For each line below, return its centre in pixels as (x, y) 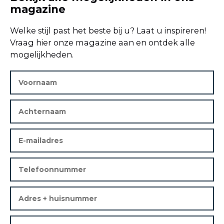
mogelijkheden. (42, 54)
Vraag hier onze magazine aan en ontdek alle (102, 42)
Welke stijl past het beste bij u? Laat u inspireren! (108, 30)
